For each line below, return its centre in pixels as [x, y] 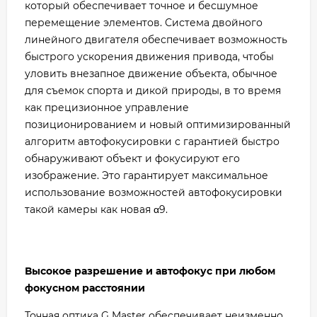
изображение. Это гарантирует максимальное [146, 175]
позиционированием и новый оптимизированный [158, 124]
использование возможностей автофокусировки [154, 192]
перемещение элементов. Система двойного [144, 22]
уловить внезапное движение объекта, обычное [151, 73]
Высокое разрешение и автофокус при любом [150, 271]
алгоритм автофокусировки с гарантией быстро [152, 141]
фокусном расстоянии [85, 288]
